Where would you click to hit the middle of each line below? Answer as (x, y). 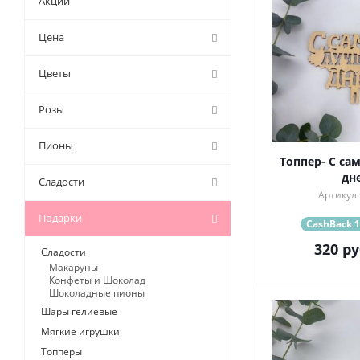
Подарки (60, 218)
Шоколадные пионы (97, 293)
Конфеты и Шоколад (97, 280)
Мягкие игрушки (80, 332)
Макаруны (74, 268)
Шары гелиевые (79, 312)
